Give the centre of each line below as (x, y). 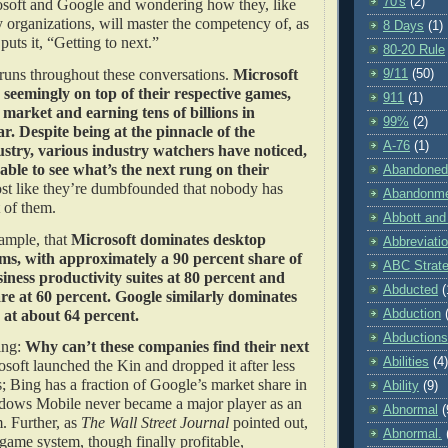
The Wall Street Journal (157, 423)
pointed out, (270, 423)
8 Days (403, 25)
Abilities (406, 361)
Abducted (410, 289)
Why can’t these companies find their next (167, 347)
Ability (401, 385)
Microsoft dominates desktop (168, 239)
